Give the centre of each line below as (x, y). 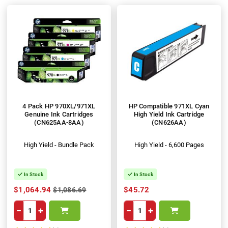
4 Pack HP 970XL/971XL (59, 106)
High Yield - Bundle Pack (59, 145)
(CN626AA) (169, 123)
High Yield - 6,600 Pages (169, 145)
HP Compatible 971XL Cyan (169, 106)
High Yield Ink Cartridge (169, 115)
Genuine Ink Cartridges (59, 115)
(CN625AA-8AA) (59, 123)
